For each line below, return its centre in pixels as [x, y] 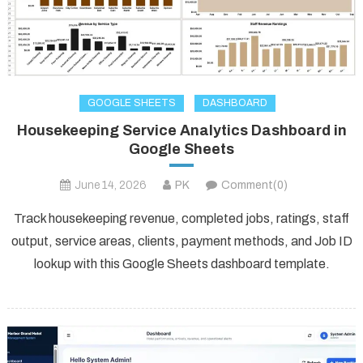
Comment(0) [254, 185]
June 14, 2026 [110, 185]
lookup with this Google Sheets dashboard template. [181, 263]
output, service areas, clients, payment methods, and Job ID [181, 241]
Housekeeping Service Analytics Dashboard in [181, 130]
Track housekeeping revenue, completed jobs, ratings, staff [181, 218]
